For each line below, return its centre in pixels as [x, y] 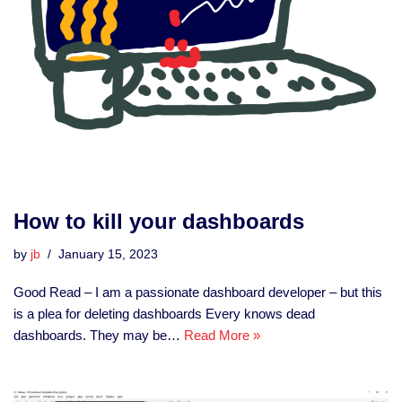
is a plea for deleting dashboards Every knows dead [164, 314]
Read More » [222, 335]
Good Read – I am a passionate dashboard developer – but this [198, 292]
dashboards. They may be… [99, 335]
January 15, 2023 [108, 254]
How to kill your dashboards [159, 221]
